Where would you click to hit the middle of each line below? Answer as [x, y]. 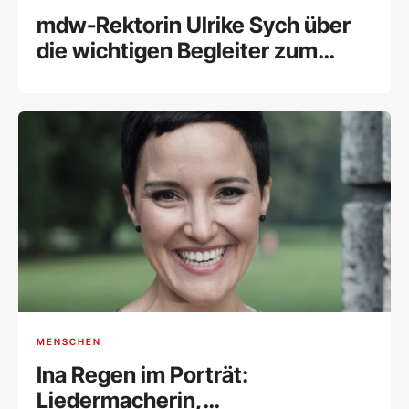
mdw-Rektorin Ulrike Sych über [194, 26]
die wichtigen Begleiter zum [177, 51]
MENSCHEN [69, 342]
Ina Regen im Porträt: [142, 374]
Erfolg [67, 77]
